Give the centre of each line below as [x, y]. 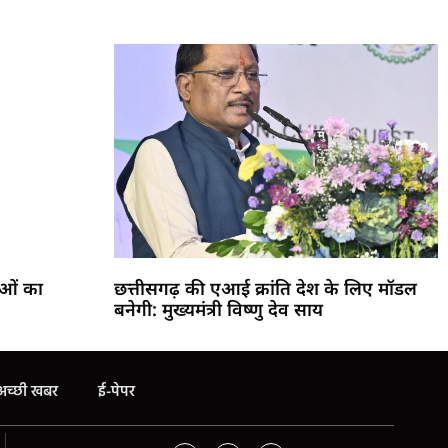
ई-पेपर [116, 391]
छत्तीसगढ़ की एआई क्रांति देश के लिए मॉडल [265, 287]
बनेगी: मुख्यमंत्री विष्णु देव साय [218, 308]
